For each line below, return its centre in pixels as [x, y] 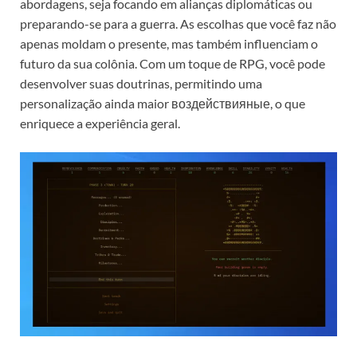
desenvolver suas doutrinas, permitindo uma [141, 84]
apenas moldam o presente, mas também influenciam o [169, 44]
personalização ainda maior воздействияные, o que [163, 104]
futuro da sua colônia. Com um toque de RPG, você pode [173, 64]
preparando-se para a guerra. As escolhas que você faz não [178, 24]
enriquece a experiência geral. [100, 124]
